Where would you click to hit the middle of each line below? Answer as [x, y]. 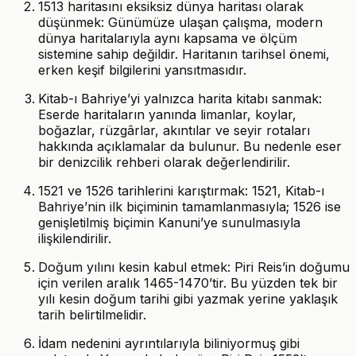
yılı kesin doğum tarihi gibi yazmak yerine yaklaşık [188, 298]
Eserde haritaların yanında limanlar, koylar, [167, 114]
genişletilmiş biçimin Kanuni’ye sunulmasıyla [169, 222]
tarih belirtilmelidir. [92, 314]
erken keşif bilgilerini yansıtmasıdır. [142, 70]
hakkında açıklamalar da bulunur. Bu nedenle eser [190, 146]
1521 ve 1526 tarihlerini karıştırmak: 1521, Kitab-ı [181, 190]
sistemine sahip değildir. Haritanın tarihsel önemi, [184, 54]
